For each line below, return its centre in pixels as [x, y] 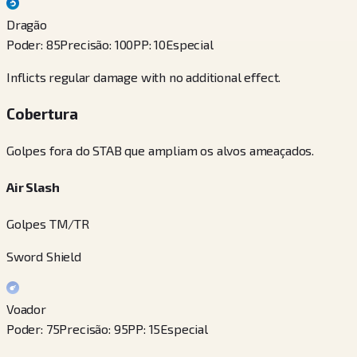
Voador [26, 309]
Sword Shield [44, 257]
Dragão [27, 25]
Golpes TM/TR [48, 224]
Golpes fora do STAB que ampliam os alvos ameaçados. [161, 150]
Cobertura [42, 113]
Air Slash [33, 186]
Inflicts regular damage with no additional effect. [144, 77]
